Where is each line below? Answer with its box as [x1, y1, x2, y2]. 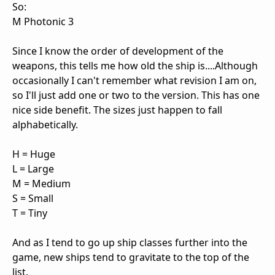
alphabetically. [12, 117, 78, 131]
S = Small [12, 191, 53, 205]
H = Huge [12, 147, 55, 161]
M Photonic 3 [12, 14, 74, 28]
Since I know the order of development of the [12, 44, 223, 58]
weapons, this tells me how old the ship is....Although [12, 58, 258, 72]
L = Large [12, 161, 54, 176]
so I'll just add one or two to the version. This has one [12, 88, 260, 102]
